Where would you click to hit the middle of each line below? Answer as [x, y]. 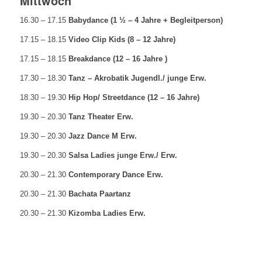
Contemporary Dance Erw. [116, 175]
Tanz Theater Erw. [101, 116]
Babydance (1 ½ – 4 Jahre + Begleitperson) [145, 20]
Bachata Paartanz [99, 194]
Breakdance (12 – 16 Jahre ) [118, 58]
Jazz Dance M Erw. [102, 136]
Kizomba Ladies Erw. [107, 213]
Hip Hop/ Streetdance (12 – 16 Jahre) [134, 97]
